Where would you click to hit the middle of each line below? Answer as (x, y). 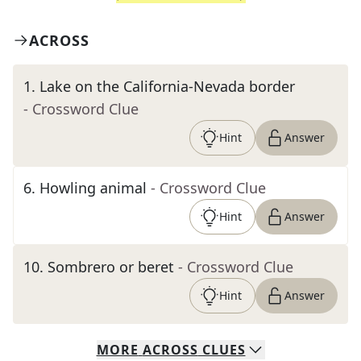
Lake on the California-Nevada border (167, 86)
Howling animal (93, 188)
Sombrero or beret (111, 267)
